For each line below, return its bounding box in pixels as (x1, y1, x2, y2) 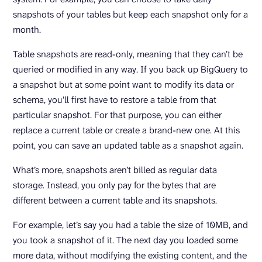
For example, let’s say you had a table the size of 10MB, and (13, 219, 248, 232)
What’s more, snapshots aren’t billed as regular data (13, 164, 217, 177)
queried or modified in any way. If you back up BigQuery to (13, 63, 248, 76)
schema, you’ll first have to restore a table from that (13, 94, 216, 106)
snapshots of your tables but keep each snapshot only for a (13, 8, 248, 21)
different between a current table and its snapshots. (13, 194, 219, 207)
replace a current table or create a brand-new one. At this (13, 124, 240, 137)
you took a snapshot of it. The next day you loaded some (13, 234, 238, 247)
